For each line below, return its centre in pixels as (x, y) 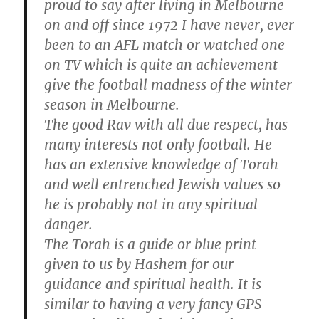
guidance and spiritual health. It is (153, 284)
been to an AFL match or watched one (165, 45)
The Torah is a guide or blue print (151, 244)
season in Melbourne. (112, 104)
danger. (69, 224)
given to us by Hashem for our (139, 264)
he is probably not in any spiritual (151, 204)
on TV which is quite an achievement (161, 64)
